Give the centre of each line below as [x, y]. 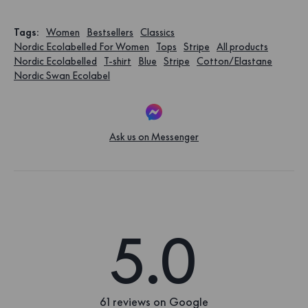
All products [242, 46]
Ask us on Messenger [154, 136]
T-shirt [118, 61]
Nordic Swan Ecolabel [62, 75]
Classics [157, 32]
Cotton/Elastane [234, 61]
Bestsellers [110, 32]
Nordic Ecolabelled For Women [81, 46]
